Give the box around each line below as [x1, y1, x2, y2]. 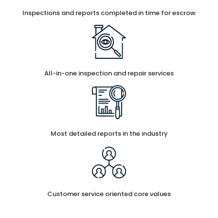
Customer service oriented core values [47, 189, 171, 199]
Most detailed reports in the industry [50, 128, 168, 138]
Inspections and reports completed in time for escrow [22, 8, 196, 18]
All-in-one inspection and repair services [44, 68, 174, 78]
